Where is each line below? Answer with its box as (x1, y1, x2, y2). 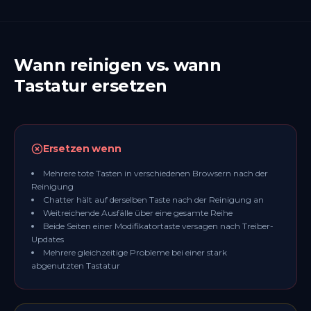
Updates (31, 234, 64, 244)
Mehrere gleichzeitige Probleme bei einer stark (43, 247, 227, 258)
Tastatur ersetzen (14, 76, 167, 96)
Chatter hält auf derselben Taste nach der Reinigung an (43, 194, 264, 205)
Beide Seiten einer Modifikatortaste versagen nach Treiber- (43, 221, 274, 231)
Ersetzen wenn (43, 142, 121, 155)
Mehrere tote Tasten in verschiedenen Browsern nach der (43, 168, 268, 178)
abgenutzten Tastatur (31, 260, 120, 271)
